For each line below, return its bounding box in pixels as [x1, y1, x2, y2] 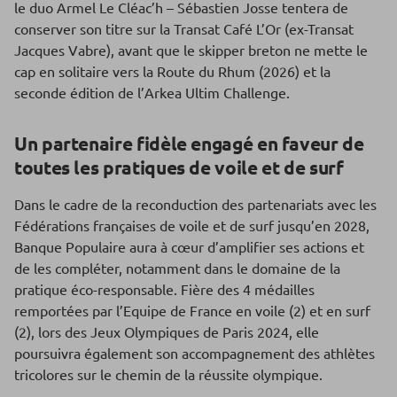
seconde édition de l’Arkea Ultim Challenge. [14, 83, 290, 102]
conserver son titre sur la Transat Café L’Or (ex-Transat [14, 19, 354, 38]
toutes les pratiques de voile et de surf [14, 155, 344, 180]
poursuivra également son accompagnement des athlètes [14, 344, 375, 362]
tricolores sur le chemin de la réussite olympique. [14, 365, 323, 384]
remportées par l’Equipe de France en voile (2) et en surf [14, 301, 370, 320]
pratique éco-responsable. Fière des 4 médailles [14, 280, 315, 299]
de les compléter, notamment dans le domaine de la [14, 259, 340, 277]
